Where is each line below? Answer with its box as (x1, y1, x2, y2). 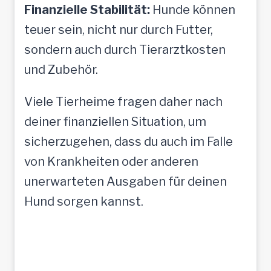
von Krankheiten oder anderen (24, 154, 198, 169)
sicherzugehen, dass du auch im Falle (24, 134, 233, 149)
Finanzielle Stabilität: (24, 2, 150, 17)
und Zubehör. (24, 62, 98, 77)
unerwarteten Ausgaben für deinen (24, 174, 227, 189)
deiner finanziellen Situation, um (24, 114, 206, 129)
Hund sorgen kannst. (24, 194, 143, 209)
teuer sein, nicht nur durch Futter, (24, 22, 213, 37)
